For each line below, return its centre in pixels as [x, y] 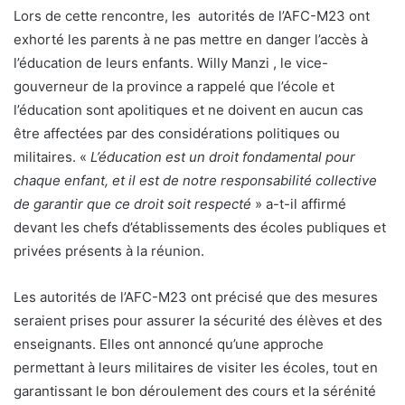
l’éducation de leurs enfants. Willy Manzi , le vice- [171, 63]
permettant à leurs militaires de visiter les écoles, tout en [196, 368]
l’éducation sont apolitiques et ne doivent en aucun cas [188, 110]
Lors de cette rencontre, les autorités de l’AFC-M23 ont [192, 16]
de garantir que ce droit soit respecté [132, 204]
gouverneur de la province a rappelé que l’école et [174, 87]
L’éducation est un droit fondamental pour [223, 157]
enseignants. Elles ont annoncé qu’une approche [169, 344]
